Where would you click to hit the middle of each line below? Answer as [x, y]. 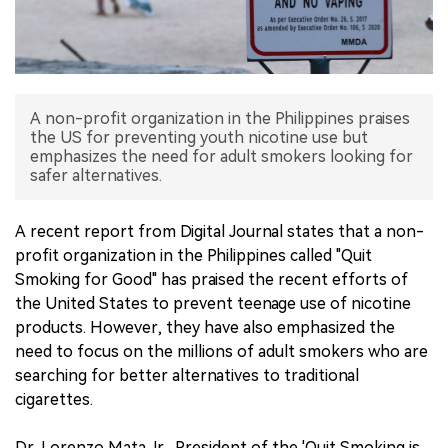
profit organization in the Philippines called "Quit [193, 255]
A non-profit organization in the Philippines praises [220, 118]
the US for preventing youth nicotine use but [199, 137]
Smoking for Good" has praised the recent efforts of [211, 279]
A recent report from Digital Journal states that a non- [219, 231]
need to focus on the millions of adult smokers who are [221, 351]
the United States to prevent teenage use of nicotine [213, 303]
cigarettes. [54, 399]
